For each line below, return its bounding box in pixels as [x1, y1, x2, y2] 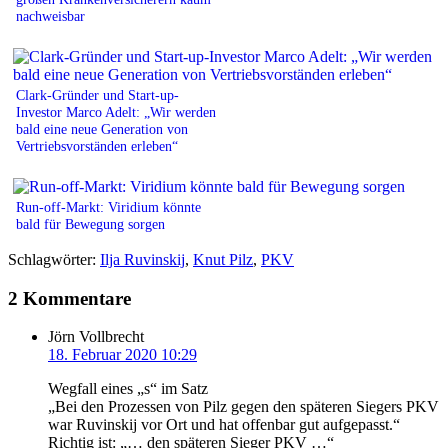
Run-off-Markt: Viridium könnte [16, 198, 201, 215]
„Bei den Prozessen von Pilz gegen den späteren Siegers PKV [48, 398, 439, 416]
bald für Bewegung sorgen [16, 215, 165, 232]
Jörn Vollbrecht [48, 328, 144, 346]
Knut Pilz [193, 250, 253, 268]
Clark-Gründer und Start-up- [16, 86, 179, 103]
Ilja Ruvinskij [100, 250, 185, 268]
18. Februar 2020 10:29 [48, 346, 197, 364]
